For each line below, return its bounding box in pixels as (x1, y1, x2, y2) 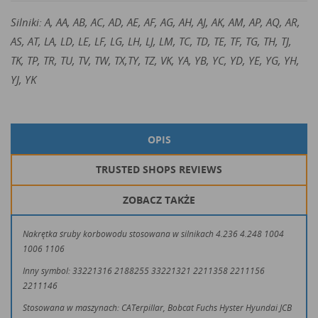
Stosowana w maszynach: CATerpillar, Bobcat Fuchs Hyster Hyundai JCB (23, 302, 292, 314)
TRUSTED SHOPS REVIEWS (96, 163, 222, 177)
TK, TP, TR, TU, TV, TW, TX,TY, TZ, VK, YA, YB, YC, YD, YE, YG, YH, (11, 53, 300, 68)
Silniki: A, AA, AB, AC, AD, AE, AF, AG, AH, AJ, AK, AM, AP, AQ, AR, (11, 15, 300, 30)
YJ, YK (11, 72, 36, 87)
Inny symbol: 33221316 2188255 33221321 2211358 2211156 (23, 265, 265, 278)
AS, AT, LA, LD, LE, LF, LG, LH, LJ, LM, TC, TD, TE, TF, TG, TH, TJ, (11, 34, 292, 49)
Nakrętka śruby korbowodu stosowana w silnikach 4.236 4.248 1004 (23, 228, 284, 241)
